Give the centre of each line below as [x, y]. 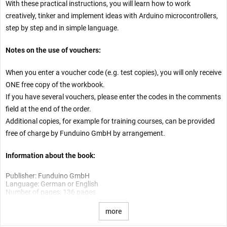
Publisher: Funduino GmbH [48, 176]
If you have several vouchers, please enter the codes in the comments [113, 97]
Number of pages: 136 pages [51, 192]
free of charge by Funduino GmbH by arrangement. [85, 134]
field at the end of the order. [48, 109]
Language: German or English [52, 184]
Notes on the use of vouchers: [53, 50]
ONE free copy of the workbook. [55, 85]
